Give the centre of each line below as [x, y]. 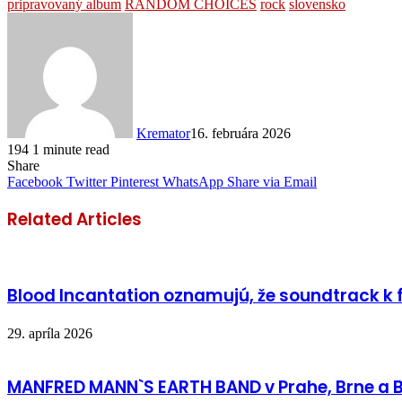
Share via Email [272, 181]
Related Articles [74, 220]
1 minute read [71, 149]
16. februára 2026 [240, 133]
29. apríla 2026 [50, 333]
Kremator [163, 133]
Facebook [35, 181]
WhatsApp [193, 181]
